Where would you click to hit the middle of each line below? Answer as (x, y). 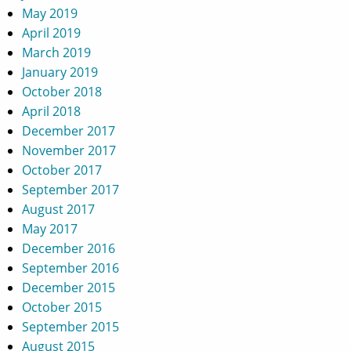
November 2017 (69, 150)
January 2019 (60, 72)
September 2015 (71, 326)
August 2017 (58, 209)
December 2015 (69, 287)
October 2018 (62, 91)
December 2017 (69, 130)
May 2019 (50, 13)
